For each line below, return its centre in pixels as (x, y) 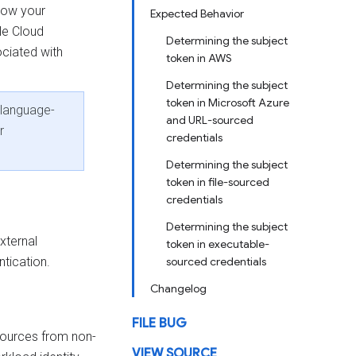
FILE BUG (159, 323)
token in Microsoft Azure (228, 103)
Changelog (178, 288)
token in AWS (199, 58)
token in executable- (218, 244)
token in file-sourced (218, 182)
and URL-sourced (210, 120)
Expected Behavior (197, 14)
